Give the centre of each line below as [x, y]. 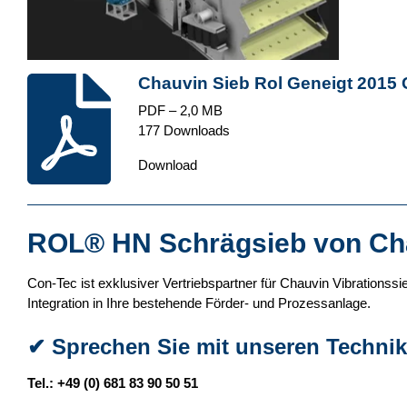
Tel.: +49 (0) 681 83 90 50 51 [113, 383]
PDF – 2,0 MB [180, 110]
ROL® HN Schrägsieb [167, 243]
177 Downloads [184, 130]
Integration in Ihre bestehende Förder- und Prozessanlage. [199, 303]
